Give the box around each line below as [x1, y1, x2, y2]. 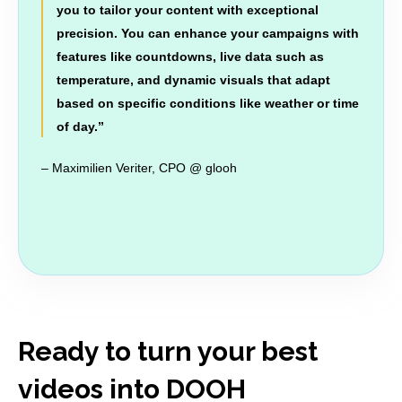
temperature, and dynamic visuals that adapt [57, 73, 330, 88]
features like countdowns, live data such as [57, 49, 324, 65]
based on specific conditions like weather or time [57, 96, 359, 111]
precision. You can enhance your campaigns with [57, 26, 359, 41]
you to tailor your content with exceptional [57, 3, 319, 18]
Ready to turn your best [18, 335, 318, 367]
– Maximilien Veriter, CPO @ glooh [41, 160, 237, 175]
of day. [57, 119, 98, 135]
